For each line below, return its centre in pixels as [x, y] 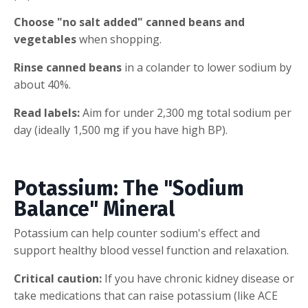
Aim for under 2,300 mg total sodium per [186, 112]
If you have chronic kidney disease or [198, 278]
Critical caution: [58, 278]
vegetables [45, 39]
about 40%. [42, 84]
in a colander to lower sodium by [207, 67]
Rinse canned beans [68, 67]
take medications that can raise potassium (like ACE [146, 295]
